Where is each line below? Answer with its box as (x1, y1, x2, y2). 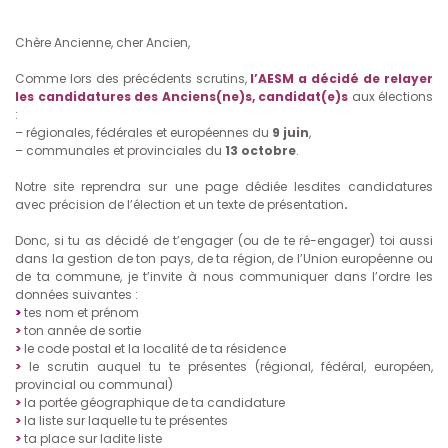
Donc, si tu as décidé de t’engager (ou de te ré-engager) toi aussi (15, 232, 433, 250)
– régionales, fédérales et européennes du (15, 124, 269, 142)
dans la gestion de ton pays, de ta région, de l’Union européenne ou (15, 250, 433, 268)
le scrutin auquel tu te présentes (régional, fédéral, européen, (29, 358, 433, 376)
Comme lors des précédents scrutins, (15, 70, 251, 88)
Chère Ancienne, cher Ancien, (15, 34, 190, 52)
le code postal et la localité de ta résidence (21, 340, 286, 358)
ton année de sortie (21, 322, 141, 340)
